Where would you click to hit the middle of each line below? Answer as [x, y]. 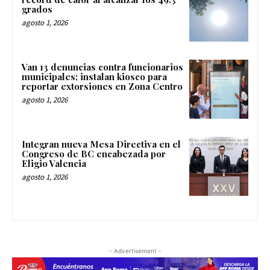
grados [37, 9]
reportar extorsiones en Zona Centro [102, 86]
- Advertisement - [135, 250]
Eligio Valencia [54, 163]
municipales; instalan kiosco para [94, 77]
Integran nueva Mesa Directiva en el [101, 144]
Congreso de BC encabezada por [94, 153]
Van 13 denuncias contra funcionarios [102, 67]
